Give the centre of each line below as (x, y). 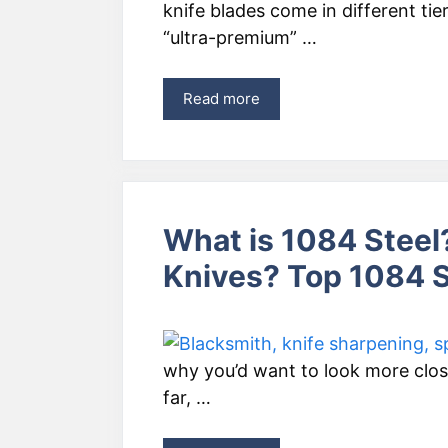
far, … (187, 397)
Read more (221, 98)
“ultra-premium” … (240, 37)
